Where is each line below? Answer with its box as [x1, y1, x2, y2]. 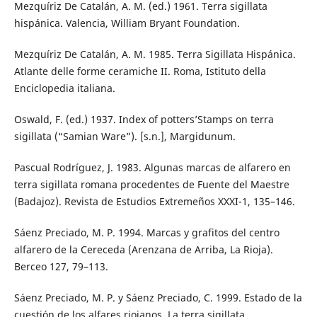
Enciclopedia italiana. [13, 81, 115, 96]
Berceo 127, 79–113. [13, 260, 108, 274]
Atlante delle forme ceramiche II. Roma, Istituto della [13, 64, 266, 79]
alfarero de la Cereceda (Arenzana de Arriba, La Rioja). [13, 243, 273, 257]
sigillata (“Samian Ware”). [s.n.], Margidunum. [13, 129, 236, 144]
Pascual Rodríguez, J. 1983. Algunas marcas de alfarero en [13, 161, 291, 175]
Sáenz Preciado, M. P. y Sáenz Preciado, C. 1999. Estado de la [13, 291, 302, 305]
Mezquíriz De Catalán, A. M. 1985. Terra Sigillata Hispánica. [13, 47, 296, 62]
